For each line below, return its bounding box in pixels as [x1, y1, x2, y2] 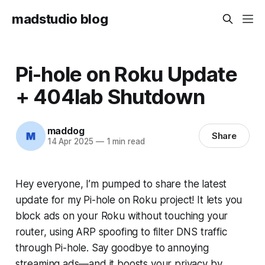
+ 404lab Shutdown [15, 83, 205, 109]
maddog [47, 125, 85, 137]
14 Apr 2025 [47, 137, 93, 147]
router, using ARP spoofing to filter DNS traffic [15, 225, 227, 238]
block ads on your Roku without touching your [15, 209, 228, 222]
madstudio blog [12, 11, 108, 27]
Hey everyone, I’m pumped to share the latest [15, 177, 227, 190]
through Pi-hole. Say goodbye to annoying [15, 241, 209, 254]
